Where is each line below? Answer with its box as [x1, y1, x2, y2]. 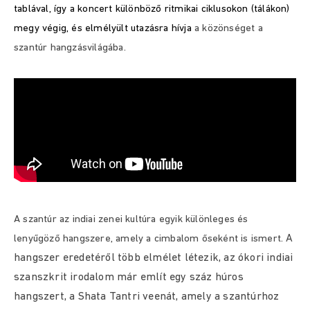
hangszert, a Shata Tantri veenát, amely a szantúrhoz [14, 291, 280, 302]
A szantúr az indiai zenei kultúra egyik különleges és [14, 215, 248, 225]
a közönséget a [194, 24, 263, 34]
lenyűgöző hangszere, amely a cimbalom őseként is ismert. [14, 234, 286, 244]
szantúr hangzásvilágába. [14, 43, 126, 53]
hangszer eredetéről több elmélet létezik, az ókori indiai [14, 253, 293, 264]
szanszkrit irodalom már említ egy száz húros [14, 272, 244, 283]
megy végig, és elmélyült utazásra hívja [14, 24, 194, 34]
